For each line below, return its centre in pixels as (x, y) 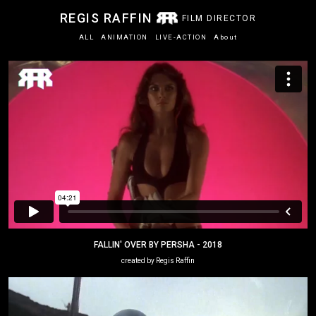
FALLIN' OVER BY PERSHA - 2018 (158, 244)
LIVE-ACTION (181, 37)
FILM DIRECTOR (219, 18)
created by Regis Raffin (158, 260)
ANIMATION (124, 37)
